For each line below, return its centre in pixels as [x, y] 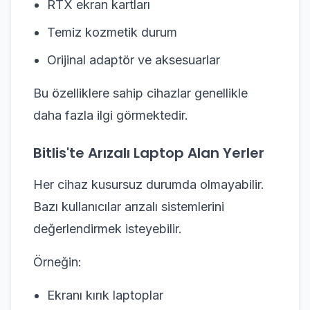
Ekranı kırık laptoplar [105, 295]
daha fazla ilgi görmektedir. [111, 115]
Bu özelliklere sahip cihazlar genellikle [140, 93]
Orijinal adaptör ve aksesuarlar [134, 60]
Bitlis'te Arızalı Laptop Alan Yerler [149, 153]
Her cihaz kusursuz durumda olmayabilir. [149, 184]
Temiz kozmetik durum [112, 32]
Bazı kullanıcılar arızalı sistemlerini [129, 206]
